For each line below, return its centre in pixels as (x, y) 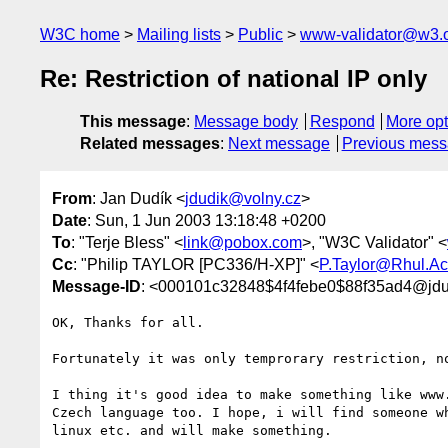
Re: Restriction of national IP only (233, 79)
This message (133, 122)
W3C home (80, 34)
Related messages (150, 144)
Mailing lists (179, 34)
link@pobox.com (242, 242)
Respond (342, 122)
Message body (246, 122)
